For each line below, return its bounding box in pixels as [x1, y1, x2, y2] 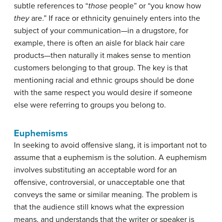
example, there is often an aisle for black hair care [14, 38, 185, 48]
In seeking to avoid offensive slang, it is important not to [14, 140, 207, 150]
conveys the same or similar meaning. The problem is [14, 190, 197, 200]
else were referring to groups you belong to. [14, 100, 166, 110]
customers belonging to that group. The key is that [14, 63, 188, 73]
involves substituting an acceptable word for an [14, 165, 177, 175]
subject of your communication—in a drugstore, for [14, 26, 188, 36]
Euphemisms [14, 128, 68, 139]
